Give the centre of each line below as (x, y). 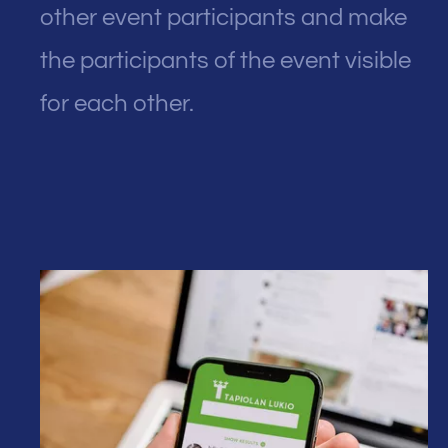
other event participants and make (223, 18)
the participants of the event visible (225, 61)
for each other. (117, 104)
